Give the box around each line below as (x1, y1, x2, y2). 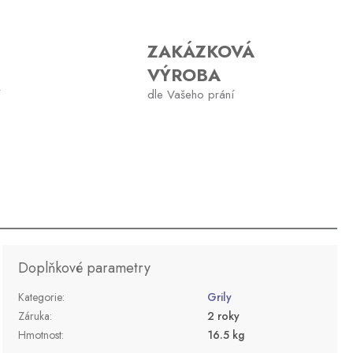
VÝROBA (147, 61, 221, 87)
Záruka (18, 307, 50, 324)
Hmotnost (18, 326, 62, 343)
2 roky (207, 307, 240, 324)
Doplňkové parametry (18, 257, 151, 278)
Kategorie (18, 288, 63, 305)
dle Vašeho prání (147, 85, 234, 103)
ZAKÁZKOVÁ (147, 38, 255, 64)
